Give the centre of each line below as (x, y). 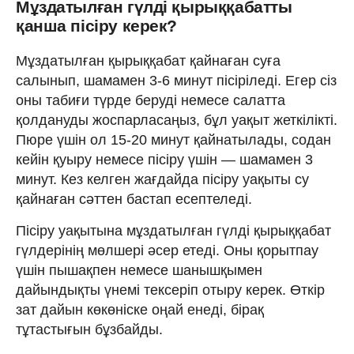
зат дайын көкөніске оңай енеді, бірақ (140, 309)
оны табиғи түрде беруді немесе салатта (151, 100)
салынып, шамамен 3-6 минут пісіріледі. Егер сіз (176, 80)
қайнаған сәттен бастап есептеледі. (134, 199)
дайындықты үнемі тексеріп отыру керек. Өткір (170, 290)
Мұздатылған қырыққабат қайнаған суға (148, 60)
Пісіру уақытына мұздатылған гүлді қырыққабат (173, 230)
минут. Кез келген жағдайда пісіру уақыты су (162, 179)
